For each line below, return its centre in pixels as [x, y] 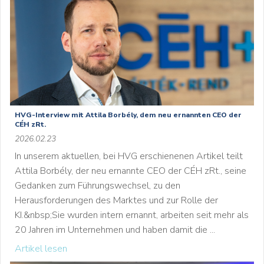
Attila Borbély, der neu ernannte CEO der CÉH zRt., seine [131, 171]
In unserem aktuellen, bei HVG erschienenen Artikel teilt [129, 156]
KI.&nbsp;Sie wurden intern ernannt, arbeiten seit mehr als [132, 215]
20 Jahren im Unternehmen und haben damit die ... [115, 230]
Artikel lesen [41, 249]
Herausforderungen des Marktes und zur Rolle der [116, 200]
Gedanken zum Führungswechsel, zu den [98, 186]
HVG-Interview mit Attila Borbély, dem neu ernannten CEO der [128, 115]
